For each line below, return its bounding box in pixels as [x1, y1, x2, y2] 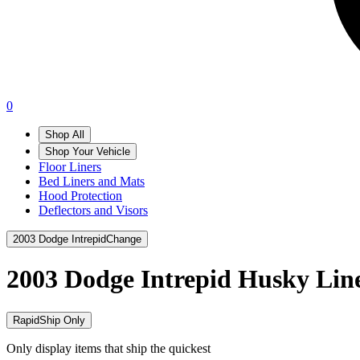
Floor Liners [39, 160, 101, 174]
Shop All [45, 129, 84, 141]
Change [106, 233, 141, 245]
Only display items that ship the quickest [6, 341, 211, 355]
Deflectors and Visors [39, 203, 148, 217]
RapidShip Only [13, 313, 85, 326]
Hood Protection [39, 189, 122, 202]
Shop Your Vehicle [45, 145, 130, 157]
